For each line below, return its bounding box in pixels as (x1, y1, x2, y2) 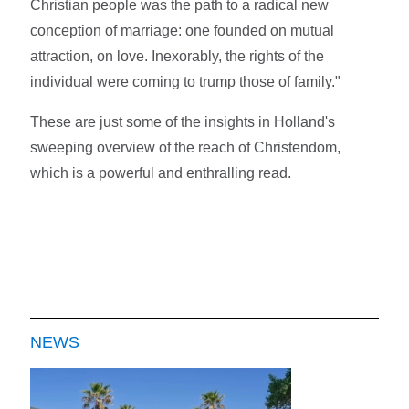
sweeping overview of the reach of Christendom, (30, 139, 341, 155)
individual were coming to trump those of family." (30, 73, 341, 89)
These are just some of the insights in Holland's (30, 113, 336, 130)
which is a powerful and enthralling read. (30, 164, 292, 181)
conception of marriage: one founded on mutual (30, 22, 335, 38)
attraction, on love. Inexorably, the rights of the (30, 47, 325, 64)
